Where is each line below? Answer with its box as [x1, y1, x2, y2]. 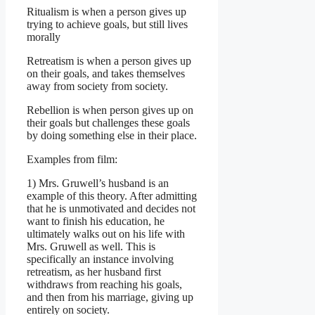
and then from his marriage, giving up [27, 290, 193, 303]
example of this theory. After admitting [27, 189, 197, 202]
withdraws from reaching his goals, [27, 278, 182, 290]
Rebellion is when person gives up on [27, 103, 193, 116]
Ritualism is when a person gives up [27, 5, 186, 18]
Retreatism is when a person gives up [27, 54, 191, 67]
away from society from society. [27, 79, 168, 92]
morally [27, 30, 60, 43]
